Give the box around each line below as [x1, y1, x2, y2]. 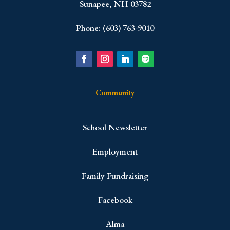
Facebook [98, 194, 132, 206]
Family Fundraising [82, 170, 148, 182]
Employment [92, 146, 138, 158]
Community [95, 88, 135, 98]
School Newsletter [83, 122, 147, 133]
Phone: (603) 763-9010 [76, 22, 154, 34]
